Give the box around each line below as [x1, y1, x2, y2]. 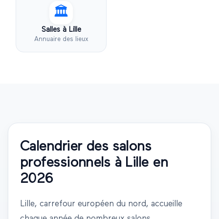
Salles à [41, 26, 69, 34]
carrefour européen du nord [40, 200, 146, 209]
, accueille [146, 200, 182, 209]
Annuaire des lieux [34, 36, 88, 43]
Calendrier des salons [20, 140, 152, 154]
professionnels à [20, 156, 126, 170]
